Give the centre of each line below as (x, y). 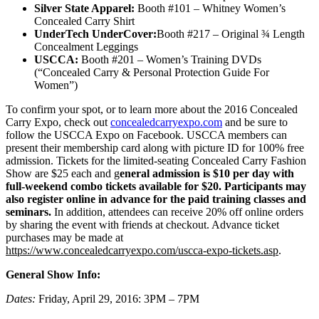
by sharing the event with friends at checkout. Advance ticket (142, 224)
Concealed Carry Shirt (84, 21)
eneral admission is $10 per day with (207, 173)
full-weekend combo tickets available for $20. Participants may (156, 186)
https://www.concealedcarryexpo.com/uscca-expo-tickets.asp (142, 250)
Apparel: (113, 8)
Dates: (21, 298)
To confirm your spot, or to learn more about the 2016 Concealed (152, 109)
